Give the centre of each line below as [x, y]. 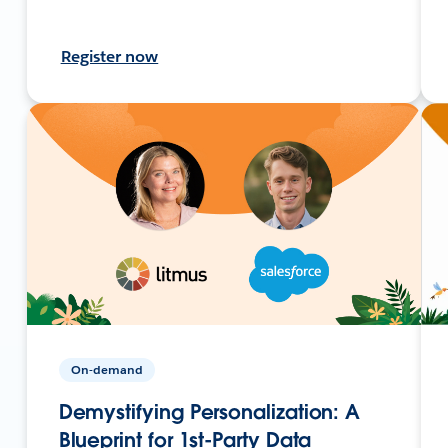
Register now [109, 56]
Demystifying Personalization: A [209, 411]
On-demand [106, 369]
